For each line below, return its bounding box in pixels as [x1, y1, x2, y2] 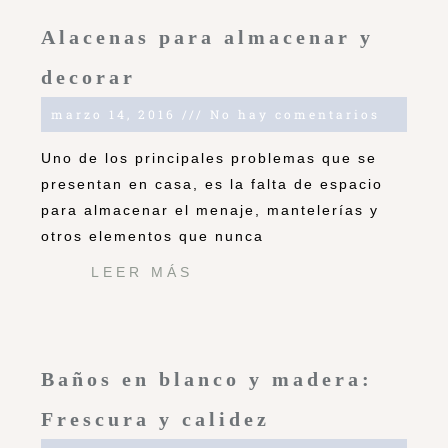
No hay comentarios [204, 106, 380, 123]
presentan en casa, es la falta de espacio [41, 176, 383, 193]
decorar [41, 66, 136, 89]
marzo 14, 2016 [51, 106, 182, 123]
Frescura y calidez [41, 408, 270, 431]
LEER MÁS [91, 264, 193, 281]
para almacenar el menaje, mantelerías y [41, 202, 379, 219]
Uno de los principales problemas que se [41, 150, 377, 167]
